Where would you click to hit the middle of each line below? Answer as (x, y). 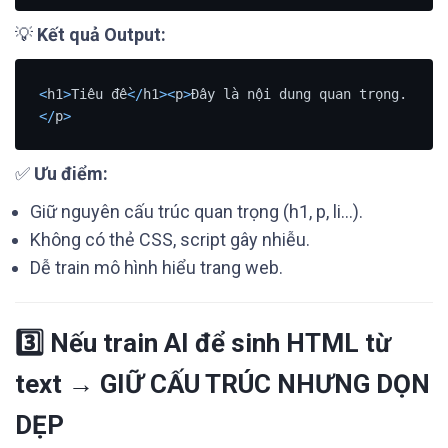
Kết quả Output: (101, 34)
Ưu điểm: (71, 173)
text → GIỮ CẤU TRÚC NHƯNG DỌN (222, 384)
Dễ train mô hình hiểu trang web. (156, 267)
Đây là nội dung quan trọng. (298, 93)
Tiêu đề (98, 93)
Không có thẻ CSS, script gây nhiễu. (170, 239)
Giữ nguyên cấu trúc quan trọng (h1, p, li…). (196, 211)
